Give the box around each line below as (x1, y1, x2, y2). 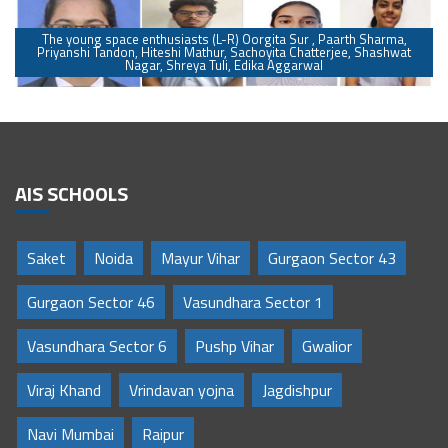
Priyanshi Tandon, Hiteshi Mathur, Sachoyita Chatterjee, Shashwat (37, 42, 411, 63)
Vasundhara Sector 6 (27, 334, 167, 359)
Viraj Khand (27, 378, 101, 403)
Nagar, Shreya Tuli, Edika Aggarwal (125, 55, 323, 76)
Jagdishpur (262, 378, 332, 403)
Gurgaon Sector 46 (27, 290, 155, 315)
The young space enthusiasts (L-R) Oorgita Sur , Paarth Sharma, (41, 29, 407, 50)
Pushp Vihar (195, 334, 274, 359)
